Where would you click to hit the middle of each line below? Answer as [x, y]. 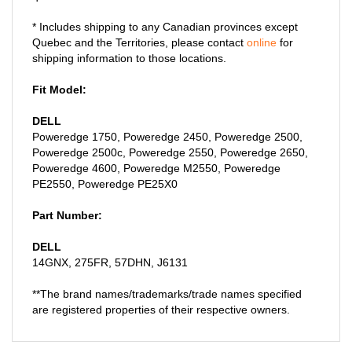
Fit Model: [59, 75]
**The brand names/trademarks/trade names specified [167, 279]
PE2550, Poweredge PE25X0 [105, 169]
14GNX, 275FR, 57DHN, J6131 [110, 248]
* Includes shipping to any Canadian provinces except [165, 12]
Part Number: [67, 201]
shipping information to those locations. [129, 44]
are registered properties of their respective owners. [161, 295]
